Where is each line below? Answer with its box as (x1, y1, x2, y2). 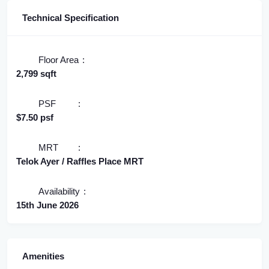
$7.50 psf (16, 112, 53, 123)
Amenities (22, 251, 64, 262)
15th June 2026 (16, 200, 79, 211)
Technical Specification (22, 13, 119, 23)
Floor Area (38, 55, 79, 65)
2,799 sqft (16, 68, 56, 79)
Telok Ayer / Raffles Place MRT (16, 156, 144, 167)
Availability (38, 186, 80, 197)
